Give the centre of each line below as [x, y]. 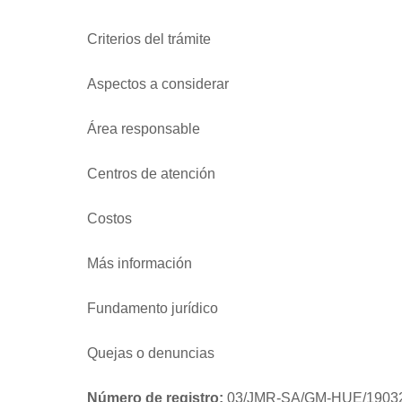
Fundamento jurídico [153, 308]
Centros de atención [151, 173]
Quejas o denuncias [151, 353]
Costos [109, 218]
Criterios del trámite [149, 39]
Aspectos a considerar [158, 83]
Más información [140, 263]
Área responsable [144, 128]
